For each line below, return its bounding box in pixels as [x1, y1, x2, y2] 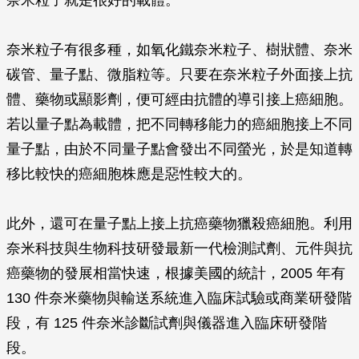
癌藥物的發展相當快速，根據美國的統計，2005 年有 [6, 265, 345, 281]
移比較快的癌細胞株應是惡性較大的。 [6, 166, 252, 182]
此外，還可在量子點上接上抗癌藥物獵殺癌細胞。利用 [6, 216, 353, 232]
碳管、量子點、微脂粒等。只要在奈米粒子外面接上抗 [6, 67, 353, 83]
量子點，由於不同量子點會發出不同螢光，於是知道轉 [6, 141, 353, 157]
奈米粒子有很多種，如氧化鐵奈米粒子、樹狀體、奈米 [6, 42, 353, 58]
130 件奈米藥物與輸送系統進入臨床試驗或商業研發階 [6, 290, 352, 306]
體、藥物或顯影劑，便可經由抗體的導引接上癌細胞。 [6, 91, 353, 107]
